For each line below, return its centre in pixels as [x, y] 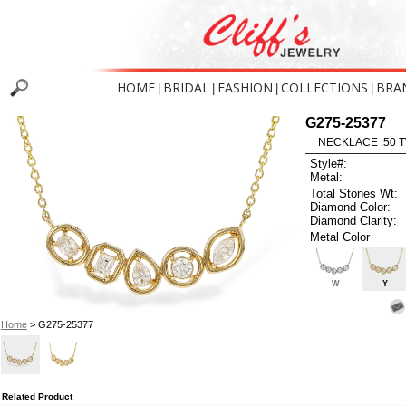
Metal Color [340, 237]
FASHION [245, 88]
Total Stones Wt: [354, 193]
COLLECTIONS [324, 88]
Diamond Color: [351, 207]
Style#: [329, 164]
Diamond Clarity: [354, 220]
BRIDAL [186, 88]
